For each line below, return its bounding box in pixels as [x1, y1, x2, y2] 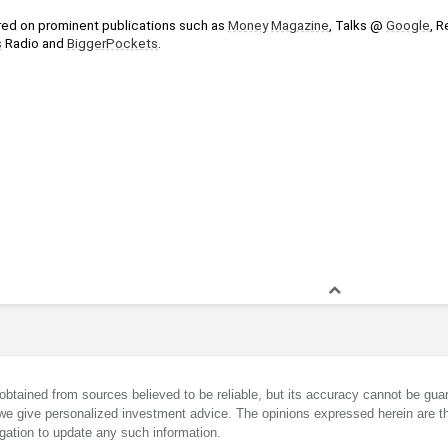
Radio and [2, 35, 67, 51]
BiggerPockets [67, 35, 158, 51]
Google [386, 17, 430, 33]
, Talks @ [329, 17, 386, 33]
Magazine [271, 17, 329, 33]
